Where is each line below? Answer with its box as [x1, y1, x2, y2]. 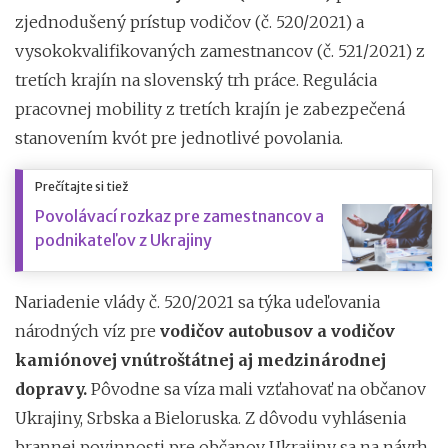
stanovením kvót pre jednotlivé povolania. [15, 127, 343, 148]
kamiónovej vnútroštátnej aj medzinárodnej [15, 349, 386, 370]
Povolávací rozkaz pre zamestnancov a [35, 205, 324, 226]
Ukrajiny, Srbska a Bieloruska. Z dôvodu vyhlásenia [15, 407, 406, 428]
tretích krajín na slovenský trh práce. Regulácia [15, 69, 377, 90]
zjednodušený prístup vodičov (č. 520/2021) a [15, 11, 364, 32]
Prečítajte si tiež [35, 178, 128, 194]
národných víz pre [15, 320, 160, 341]
